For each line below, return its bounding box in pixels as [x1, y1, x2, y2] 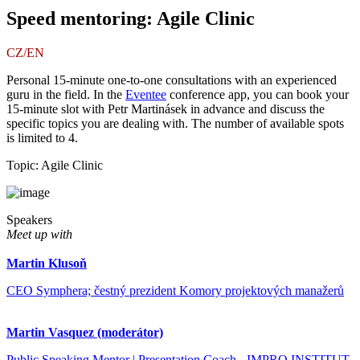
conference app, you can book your [166, 88, 349, 102]
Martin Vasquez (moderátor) [6, 325, 163, 340]
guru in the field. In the [6, 88, 125, 102]
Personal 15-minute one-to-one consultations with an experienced [6, 73, 337, 88]
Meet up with [6, 227, 72, 242]
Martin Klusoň [6, 256, 87, 271]
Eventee [125, 88, 166, 102]
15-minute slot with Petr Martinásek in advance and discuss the [6, 102, 325, 117]
